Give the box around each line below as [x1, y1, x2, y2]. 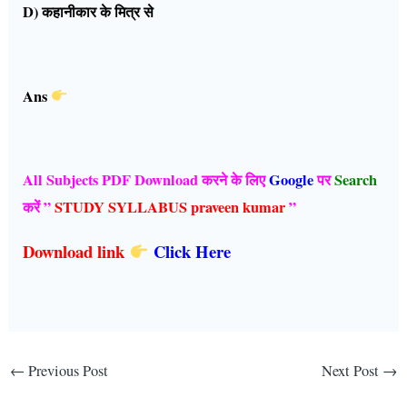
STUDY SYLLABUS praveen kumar [55, 196, 286, 219]
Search [334, 169, 378, 192]
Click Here [153, 238, 236, 263]
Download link [23, 238, 130, 263]
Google [269, 169, 314, 192]
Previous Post [24, 361, 108, 382]
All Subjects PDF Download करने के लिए [23, 169, 270, 192]
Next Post [322, 361, 383, 382]
